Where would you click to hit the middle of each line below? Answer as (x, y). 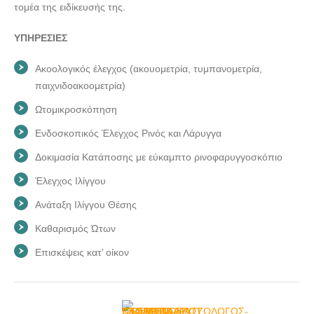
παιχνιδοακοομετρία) (80, 85)
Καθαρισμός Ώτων (75, 228)
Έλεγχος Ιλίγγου (70, 180)
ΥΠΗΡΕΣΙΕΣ (41, 37)
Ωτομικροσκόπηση (76, 109)
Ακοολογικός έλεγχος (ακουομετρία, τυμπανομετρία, (149, 68)
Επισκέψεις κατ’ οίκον (82, 252)
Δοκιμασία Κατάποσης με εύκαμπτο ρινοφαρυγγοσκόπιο (159, 157)
